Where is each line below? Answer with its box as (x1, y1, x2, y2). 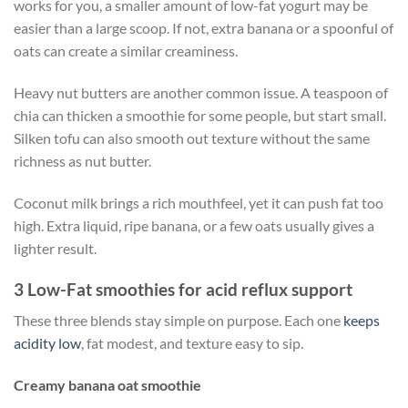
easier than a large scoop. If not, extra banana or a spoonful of (14, 19, 393, 37)
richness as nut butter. (14, 152, 151, 170)
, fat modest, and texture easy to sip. (81, 334, 303, 352)
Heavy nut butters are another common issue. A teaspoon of (14, 84, 388, 102)
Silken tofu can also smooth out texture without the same (14, 129, 370, 148)
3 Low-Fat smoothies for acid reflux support (14, 278, 352, 300)
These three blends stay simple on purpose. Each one (14, 311, 343, 330)
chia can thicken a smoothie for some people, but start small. (14, 107, 386, 125)
